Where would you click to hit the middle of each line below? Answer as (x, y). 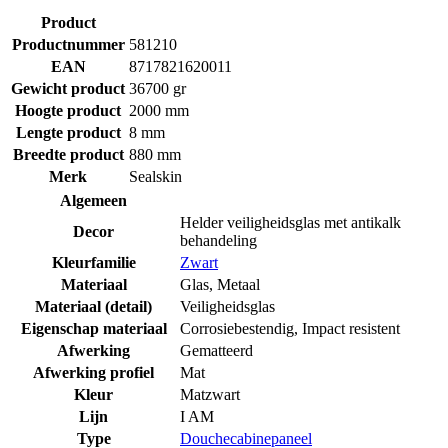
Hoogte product (68, 110)
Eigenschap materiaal (93, 328)
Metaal (238, 284)
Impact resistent (351, 328)
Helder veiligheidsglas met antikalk (290, 222)
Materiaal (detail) (93, 306)
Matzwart (210, 394)
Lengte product (68, 132)
